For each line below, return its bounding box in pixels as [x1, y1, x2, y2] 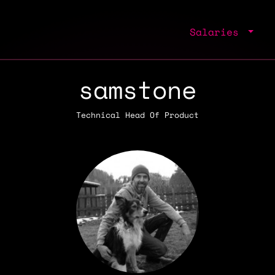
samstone [79, 71, 196, 107]
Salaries [190, 25, 246, 39]
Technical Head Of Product [76, 109, 199, 121]
